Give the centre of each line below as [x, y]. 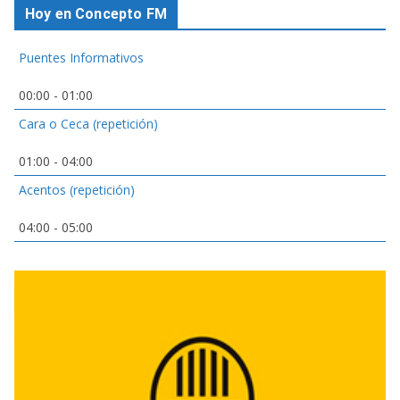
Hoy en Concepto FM [96, 14]
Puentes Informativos [81, 58]
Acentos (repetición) [77, 190]
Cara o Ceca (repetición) [88, 124]
